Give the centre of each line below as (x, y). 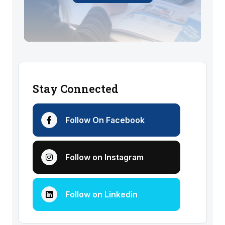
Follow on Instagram (104, 157)
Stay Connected (76, 88)
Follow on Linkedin (101, 194)
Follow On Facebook (105, 120)
